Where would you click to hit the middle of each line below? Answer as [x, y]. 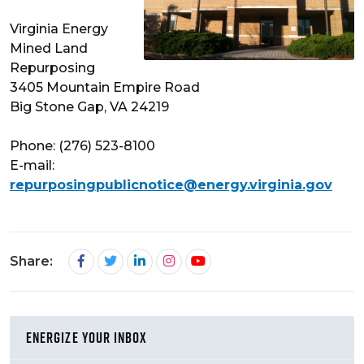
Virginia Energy [59, 29]
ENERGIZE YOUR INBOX [87, 338]
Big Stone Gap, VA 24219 [89, 107]
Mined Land [49, 49]
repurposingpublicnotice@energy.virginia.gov [171, 185]
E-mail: [32, 166]
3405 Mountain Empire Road [105, 88]
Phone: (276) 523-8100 [82, 146]
